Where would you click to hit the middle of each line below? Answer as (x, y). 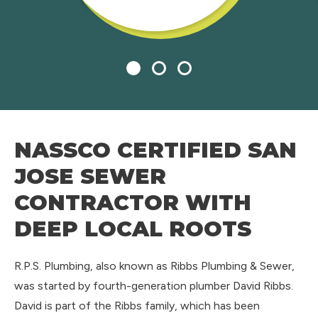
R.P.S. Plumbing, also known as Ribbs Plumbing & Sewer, (154, 266)
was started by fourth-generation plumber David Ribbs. (154, 286)
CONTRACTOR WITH (133, 203)
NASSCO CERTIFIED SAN (155, 150)
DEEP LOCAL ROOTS (133, 229)
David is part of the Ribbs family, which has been (137, 306)
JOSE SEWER (90, 176)
